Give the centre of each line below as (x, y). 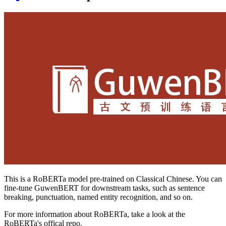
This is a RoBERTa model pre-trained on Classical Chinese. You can (113, 179)
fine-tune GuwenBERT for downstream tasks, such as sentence (104, 188)
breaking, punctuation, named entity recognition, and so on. (98, 197)
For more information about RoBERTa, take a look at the (95, 214)
